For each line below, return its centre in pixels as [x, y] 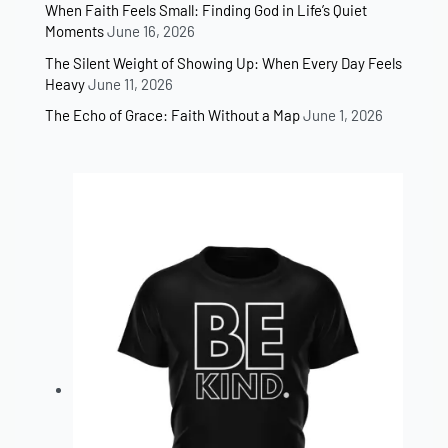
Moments [74, 31]
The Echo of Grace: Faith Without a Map [172, 115]
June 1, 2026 [343, 115]
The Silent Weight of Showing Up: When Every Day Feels [223, 62]
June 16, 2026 [151, 31]
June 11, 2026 [130, 83]
